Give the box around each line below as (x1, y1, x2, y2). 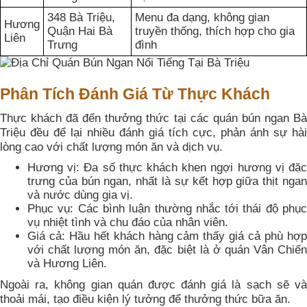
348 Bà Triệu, (47, 10, 115, 24)
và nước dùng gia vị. (27, 188, 133, 202)
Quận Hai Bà (47, 24, 112, 38)
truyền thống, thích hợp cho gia (135, 24, 295, 38)
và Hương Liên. (27, 257, 107, 271)
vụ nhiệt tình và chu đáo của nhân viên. (27, 216, 228, 230)
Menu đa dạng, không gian (135, 10, 269, 24)
